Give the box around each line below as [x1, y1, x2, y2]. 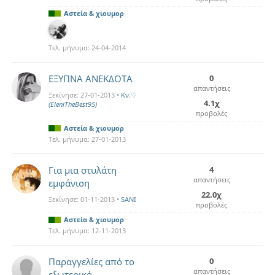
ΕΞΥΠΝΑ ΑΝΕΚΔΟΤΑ [48, 72, 133, 85]
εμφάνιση [48, 177, 90, 189]
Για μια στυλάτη [48, 164, 117, 176]
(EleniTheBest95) [48, 99, 97, 109]
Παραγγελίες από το [48, 255, 134, 268]
